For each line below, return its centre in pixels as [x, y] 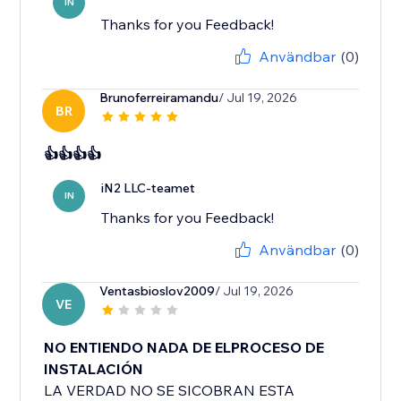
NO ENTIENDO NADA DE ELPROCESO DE [184, 348]
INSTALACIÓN [94, 369]
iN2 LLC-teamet [149, 188]
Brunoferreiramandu [159, 98]
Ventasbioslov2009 [158, 291]
